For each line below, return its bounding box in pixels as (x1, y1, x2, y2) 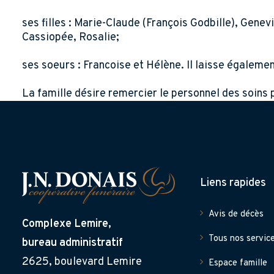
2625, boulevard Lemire (22, 255, 142, 269)
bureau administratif (22, 236, 123, 250)
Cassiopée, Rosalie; (22, 31, 119, 45)
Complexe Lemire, (22, 217, 111, 231)
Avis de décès (209, 209, 264, 220)
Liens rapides (200, 176, 266, 190)
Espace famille (209, 257, 267, 269)
